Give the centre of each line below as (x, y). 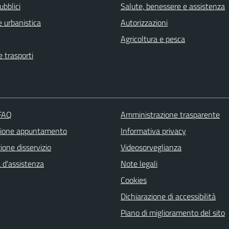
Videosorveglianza (151, 147)
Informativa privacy (153, 131)
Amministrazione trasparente (170, 115)
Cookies (133, 180)
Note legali (139, 164)
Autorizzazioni (144, 23)
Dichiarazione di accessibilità (168, 197)
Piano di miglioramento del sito (173, 213)
